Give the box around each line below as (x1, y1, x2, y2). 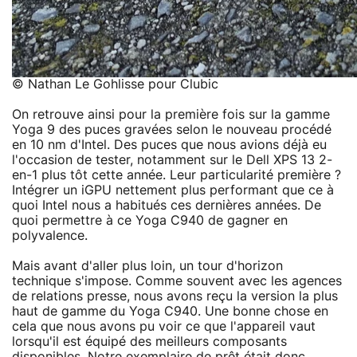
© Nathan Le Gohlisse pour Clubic (12, 77, 218, 91)
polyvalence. (12, 229, 88, 242)
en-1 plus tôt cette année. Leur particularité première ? (12, 168, 341, 182)
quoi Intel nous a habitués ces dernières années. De (12, 198, 321, 212)
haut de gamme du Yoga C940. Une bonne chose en (12, 304, 328, 318)
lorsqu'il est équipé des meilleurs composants (12, 335, 287, 348)
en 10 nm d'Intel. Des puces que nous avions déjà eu (12, 138, 327, 151)
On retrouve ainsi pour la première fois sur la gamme (12, 108, 330, 121)
